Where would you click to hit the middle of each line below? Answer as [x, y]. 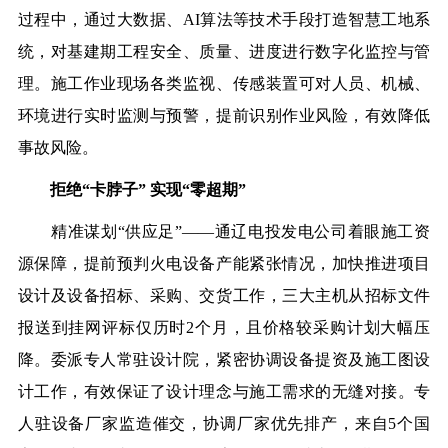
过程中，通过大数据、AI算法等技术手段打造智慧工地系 [224, 19]
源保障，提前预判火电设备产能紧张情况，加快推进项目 [224, 263]
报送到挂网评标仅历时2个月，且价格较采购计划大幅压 [224, 327]
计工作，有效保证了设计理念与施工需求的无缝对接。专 [224, 391]
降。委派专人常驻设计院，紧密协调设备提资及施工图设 [224, 359]
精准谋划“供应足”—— [116, 231]
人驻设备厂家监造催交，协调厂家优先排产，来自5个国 [224, 423]
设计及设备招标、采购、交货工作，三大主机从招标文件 [224, 295]
